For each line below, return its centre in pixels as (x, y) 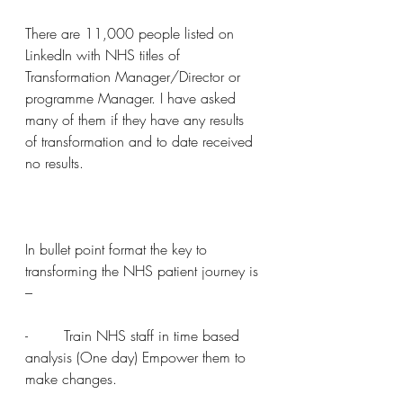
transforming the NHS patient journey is (144, 271)
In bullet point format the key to (118, 249)
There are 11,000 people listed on (132, 33)
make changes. (71, 379)
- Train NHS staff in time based (134, 336)
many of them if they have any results (137, 120)
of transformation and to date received (141, 141)
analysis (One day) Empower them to (138, 357)
